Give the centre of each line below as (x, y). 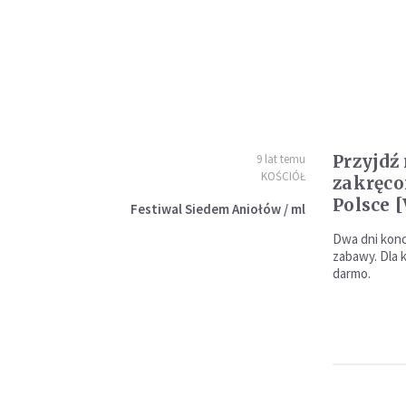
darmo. (351, 273)
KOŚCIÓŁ (283, 176)
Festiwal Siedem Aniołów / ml (217, 209)
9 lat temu (280, 159)
